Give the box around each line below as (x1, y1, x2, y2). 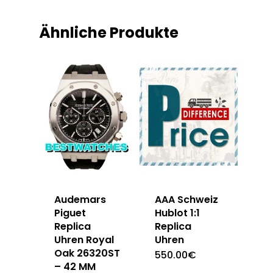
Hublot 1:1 (155, 205, 200, 220)
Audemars (54, 192, 106, 207)
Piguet (54, 205, 86, 220)
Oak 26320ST (54, 246, 120, 260)
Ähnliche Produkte (39, 22, 179, 43)
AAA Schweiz (155, 192, 219, 207)
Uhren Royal (54, 232, 114, 247)
